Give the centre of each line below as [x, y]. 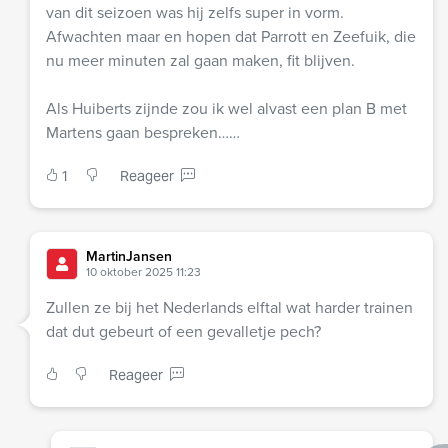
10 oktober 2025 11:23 [143, 272]
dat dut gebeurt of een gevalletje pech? [183, 332]
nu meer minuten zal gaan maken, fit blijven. [200, 61]
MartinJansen [129, 257]
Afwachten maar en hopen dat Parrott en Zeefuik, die [231, 37]
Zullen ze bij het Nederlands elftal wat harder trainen [229, 308]
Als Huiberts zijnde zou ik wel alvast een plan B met [226, 109]
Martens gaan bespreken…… [143, 133]
